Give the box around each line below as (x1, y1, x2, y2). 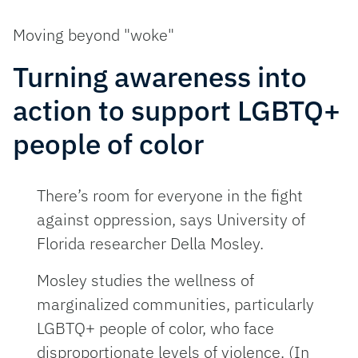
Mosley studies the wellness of (37, 269, 255, 292)
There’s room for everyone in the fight (37, 185, 304, 207)
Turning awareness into (13, 58, 307, 95)
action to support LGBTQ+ (13, 91, 340, 129)
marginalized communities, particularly (37, 293, 315, 316)
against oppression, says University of (37, 209, 306, 231)
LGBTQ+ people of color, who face (37, 317, 275, 340)
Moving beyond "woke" (13, 23, 174, 46)
